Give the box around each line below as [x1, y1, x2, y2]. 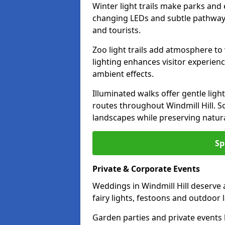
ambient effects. [92, 68, 154, 79]
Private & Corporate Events [92, 163, 200, 174]
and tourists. [92, 25, 141, 36]
